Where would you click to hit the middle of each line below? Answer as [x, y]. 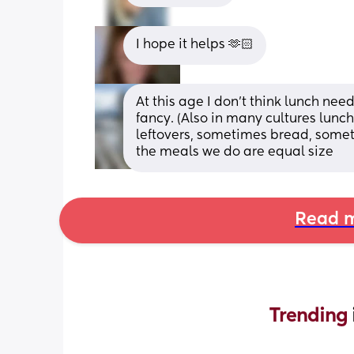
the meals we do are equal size [235, 152]
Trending [311, 316]
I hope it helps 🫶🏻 [195, 45]
